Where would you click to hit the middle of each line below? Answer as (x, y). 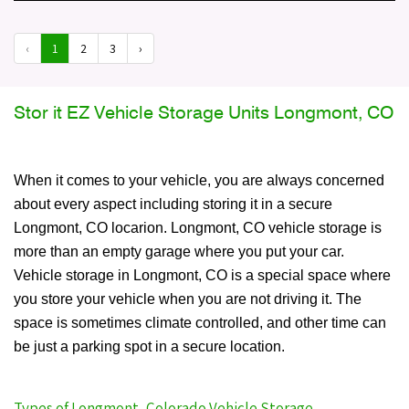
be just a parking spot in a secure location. (149, 347)
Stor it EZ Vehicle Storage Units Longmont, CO (204, 113)
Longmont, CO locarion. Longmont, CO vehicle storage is (198, 228)
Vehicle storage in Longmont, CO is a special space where (202, 276)
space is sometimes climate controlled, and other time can (200, 323)
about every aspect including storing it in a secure (173, 204)
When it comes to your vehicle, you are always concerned (199, 181)
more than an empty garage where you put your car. (179, 252)
